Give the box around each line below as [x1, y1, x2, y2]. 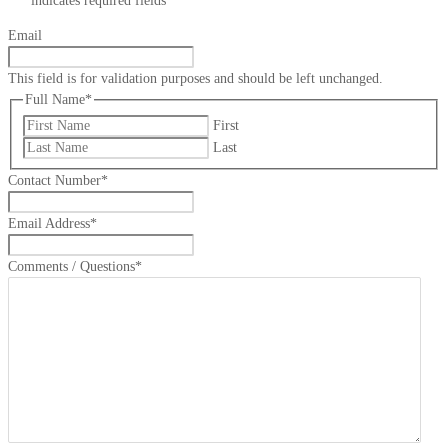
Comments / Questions [8, 258, 135, 274]
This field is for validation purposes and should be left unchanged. [8, 71, 383, 87]
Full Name [24, 92, 85, 108]
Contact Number [8, 172, 101, 188]
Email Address [8, 215, 90, 231]
